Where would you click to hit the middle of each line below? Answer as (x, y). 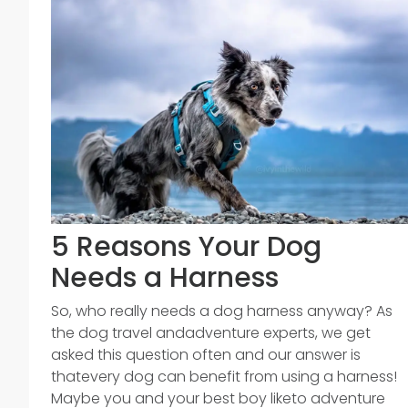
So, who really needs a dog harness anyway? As (222, 311)
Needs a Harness (165, 278)
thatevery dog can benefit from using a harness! (224, 377)
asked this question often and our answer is (206, 355)
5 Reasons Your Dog (186, 247)
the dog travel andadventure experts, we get (211, 333)
